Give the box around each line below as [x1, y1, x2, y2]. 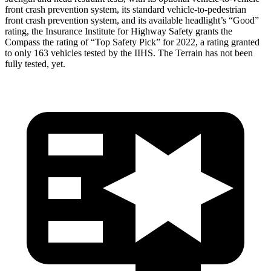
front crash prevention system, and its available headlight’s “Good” [5, 15, 259, 25]
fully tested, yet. [5, 58, 65, 69]
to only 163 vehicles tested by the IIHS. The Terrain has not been [5, 47, 253, 58]
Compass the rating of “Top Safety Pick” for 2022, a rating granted [5, 36, 260, 47]
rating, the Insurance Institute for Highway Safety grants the [5, 25, 232, 36]
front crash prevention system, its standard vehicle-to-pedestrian [5, 4, 246, 15]
